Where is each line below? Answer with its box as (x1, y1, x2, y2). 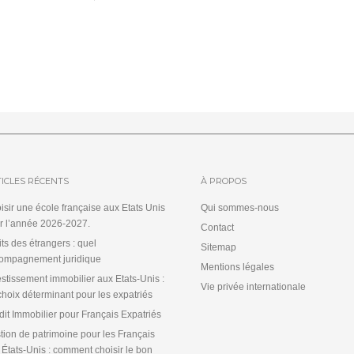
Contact (201, 221, 234, 233)
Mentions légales (201, 261, 274, 273)
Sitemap (201, 241, 236, 253)
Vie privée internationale (201, 281, 306, 292)
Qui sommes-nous (201, 201, 279, 213)
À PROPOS (201, 175, 247, 186)
